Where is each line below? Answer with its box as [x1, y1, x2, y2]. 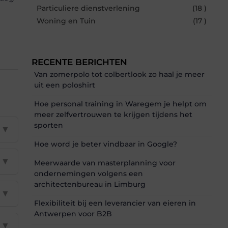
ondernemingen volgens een [34, 169, 143, 179]
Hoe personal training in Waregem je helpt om [34, 99, 207, 109]
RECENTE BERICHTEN [32, 57, 127, 68]
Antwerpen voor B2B [34, 209, 112, 219]
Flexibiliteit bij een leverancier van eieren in [34, 198, 196, 208]
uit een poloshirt [34, 80, 95, 90]
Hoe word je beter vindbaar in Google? [34, 139, 177, 149]
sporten [34, 121, 63, 130]
